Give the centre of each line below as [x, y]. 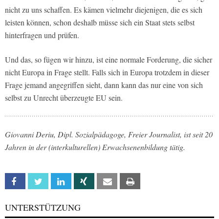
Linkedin [82, 181]
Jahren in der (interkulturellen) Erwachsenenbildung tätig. [95, 147]
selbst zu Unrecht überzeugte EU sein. [64, 97]
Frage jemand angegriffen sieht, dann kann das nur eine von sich [104, 85]
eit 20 [204, 134]
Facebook [39, 181]
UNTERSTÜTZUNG [43, 207]
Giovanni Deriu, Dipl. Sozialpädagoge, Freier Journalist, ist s [100, 134]
